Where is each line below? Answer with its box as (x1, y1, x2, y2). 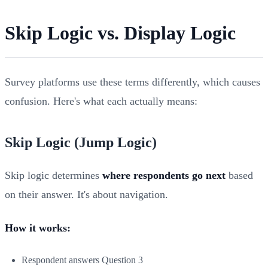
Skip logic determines (5, 169, 102, 181)
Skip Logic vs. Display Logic (5, 22, 236, 44)
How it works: (5, 221, 71, 234)
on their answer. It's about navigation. (5, 188, 168, 200)
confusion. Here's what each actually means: (5, 95, 197, 107)
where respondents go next (102, 169, 226, 181)
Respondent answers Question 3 (22, 254, 143, 265)
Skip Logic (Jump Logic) (5, 134, 157, 150)
